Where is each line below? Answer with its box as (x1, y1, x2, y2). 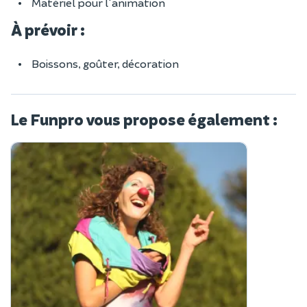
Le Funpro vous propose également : (10, 109, 278, 129)
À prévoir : (11, 19, 85, 39)
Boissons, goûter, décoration (32, 56, 179, 70)
